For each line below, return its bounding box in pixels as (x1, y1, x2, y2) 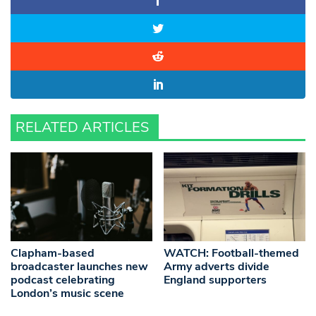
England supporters (164, 272, 267, 288)
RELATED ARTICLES (16, 118, 149, 138)
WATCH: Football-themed (164, 245, 300, 261)
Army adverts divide (164, 258, 270, 274)
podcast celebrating (11, 272, 115, 288)
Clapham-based (11, 245, 95, 261)
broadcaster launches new (11, 258, 148, 274)
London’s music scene (11, 285, 124, 301)
